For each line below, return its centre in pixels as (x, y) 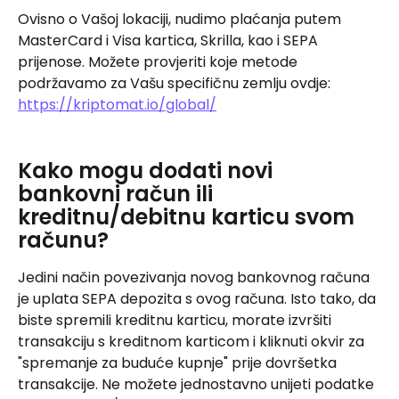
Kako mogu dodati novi (148, 170)
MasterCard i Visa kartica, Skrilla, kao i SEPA (170, 40)
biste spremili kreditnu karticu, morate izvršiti (176, 320)
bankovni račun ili (118, 193)
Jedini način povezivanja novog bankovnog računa (195, 277)
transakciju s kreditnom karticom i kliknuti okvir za (193, 341)
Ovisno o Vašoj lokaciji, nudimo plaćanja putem (181, 19)
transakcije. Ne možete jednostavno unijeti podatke (198, 384)
